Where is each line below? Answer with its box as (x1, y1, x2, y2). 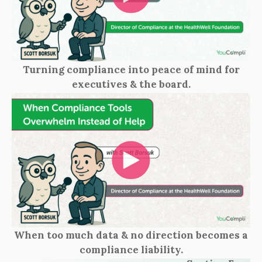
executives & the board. (71, 77, 191, 91)
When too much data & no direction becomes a (14, 229, 248, 242)
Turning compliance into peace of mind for (22, 63, 240, 76)
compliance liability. (79, 243, 183, 257)
